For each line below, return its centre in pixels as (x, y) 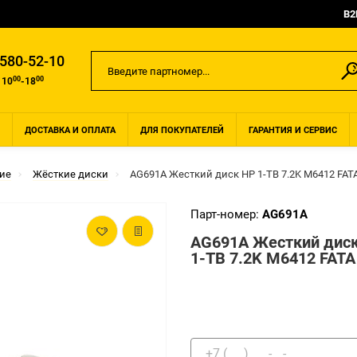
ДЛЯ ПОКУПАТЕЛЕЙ (182, 130)
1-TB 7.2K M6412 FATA (273, 258)
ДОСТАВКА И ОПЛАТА (70, 130)
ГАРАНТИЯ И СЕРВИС (293, 130)
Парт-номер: (226, 214)
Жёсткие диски (71, 174)
